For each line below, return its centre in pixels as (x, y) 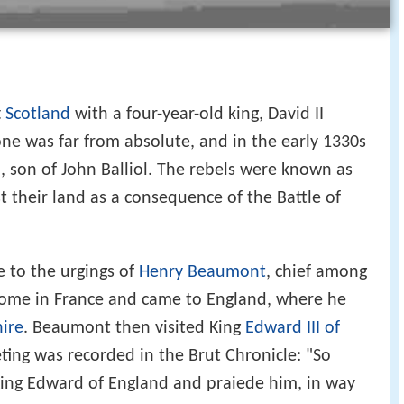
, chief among (317, 272)
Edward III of (293, 328)
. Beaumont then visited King (134, 328)
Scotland (38, 114)
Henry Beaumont (202, 272)
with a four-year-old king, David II (197, 114)
